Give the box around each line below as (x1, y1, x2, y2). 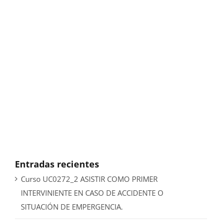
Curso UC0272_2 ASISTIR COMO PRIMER (21, 174, 158, 184)
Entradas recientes (15, 158, 99, 170)
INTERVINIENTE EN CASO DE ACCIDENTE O (21, 188, 164, 198)
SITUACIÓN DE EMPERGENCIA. (21, 202, 123, 212)
